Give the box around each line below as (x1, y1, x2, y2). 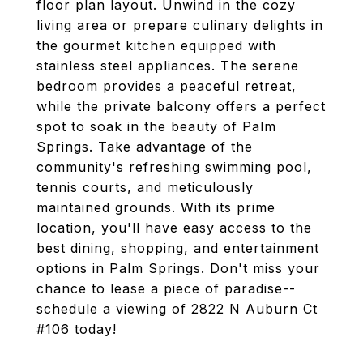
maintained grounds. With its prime (36, 199, 275, 216)
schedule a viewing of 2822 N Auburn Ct (36, 301, 318, 317)
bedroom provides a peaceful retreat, (36, 78, 297, 94)
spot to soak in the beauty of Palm (36, 118, 276, 135)
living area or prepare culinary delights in (36, 17, 323, 33)
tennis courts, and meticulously (36, 179, 254, 195)
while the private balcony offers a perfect (36, 98, 326, 114)
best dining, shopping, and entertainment (36, 240, 319, 256)
